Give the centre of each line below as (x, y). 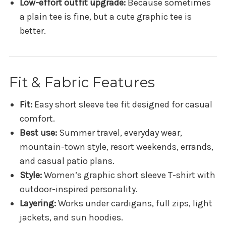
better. (33, 31)
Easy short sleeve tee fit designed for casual (122, 105)
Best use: (38, 133)
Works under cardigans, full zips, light (134, 204)
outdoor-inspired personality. (78, 189)
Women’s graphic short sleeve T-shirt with (128, 175)
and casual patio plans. (67, 161)
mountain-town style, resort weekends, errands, (116, 147)
